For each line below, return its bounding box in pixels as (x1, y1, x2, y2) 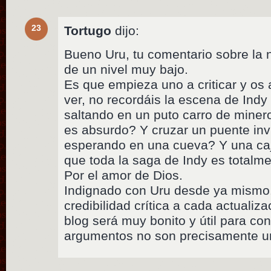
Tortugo (64, 24, 112, 38)
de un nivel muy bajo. (64, 62, 189, 77)
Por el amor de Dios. (64, 168, 183, 183)
